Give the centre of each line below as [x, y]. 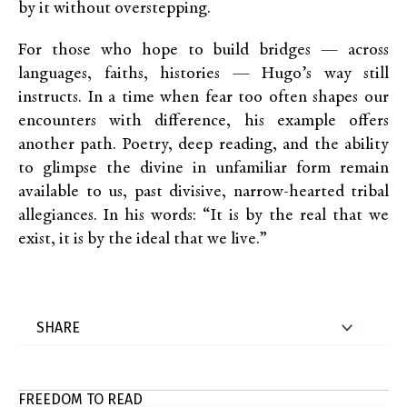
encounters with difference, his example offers [203, 121]
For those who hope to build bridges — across [203, 50]
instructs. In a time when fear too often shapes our [203, 98]
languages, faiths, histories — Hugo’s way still [203, 74]
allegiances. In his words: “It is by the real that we [203, 216]
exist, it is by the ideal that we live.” [143, 239]
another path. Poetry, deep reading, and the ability [203, 145]
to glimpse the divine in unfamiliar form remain [203, 169]
